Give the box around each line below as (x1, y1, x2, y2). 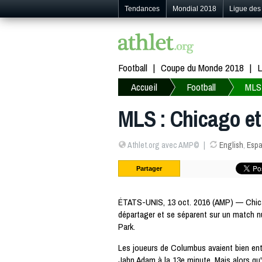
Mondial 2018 (173, 5, 216, 13)
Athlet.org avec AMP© (126, 140, 199, 151)
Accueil (131, 80, 157, 94)
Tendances (125, 5, 160, 13)
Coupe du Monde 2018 (161, 60, 244, 74)
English (219, 140, 243, 151)
